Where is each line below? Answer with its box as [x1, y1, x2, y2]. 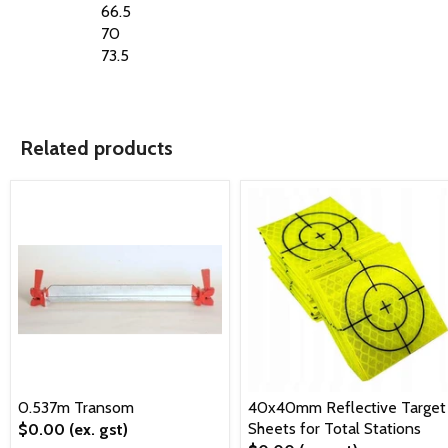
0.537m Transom [18, 397, 134, 417]
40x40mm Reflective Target [248, 397, 446, 417]
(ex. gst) [69, 419, 128, 439]
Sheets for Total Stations [248, 418, 421, 438]
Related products [20, 135, 173, 160]
